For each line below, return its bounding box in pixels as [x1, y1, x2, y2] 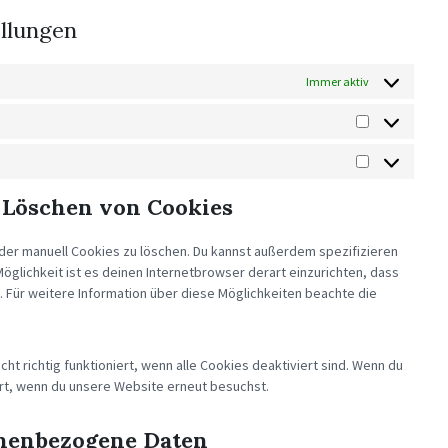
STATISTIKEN [368, 118, 440, 133]
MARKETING [368, 158, 434, 173]
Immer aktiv [306, 74, 369, 89]
